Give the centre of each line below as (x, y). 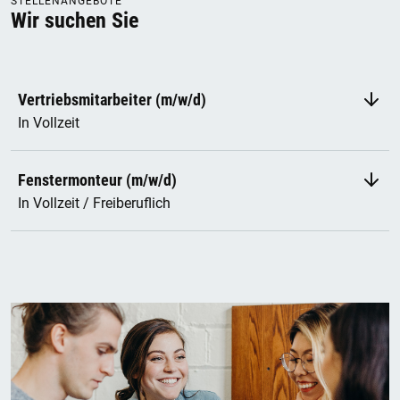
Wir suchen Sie (75, 21)
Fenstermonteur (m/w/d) (97, 180)
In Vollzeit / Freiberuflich (94, 204)
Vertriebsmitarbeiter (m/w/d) (112, 100)
